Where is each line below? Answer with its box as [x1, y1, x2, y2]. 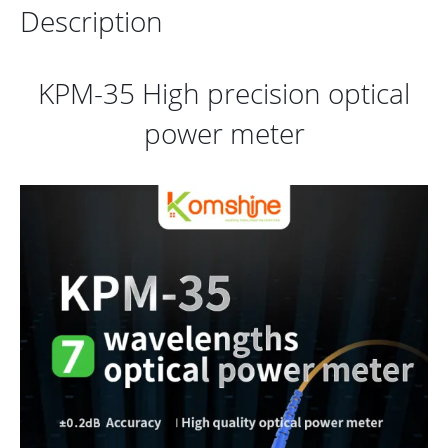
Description [20, 2, 163, 41]
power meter [143, 114, 305, 153]
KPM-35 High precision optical [38, 74, 410, 113]
